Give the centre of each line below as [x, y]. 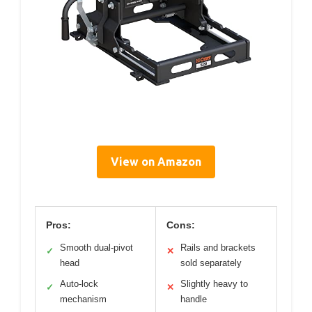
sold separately [211, 263]
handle [194, 299]
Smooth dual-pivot [96, 247]
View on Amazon [156, 161]
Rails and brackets [218, 247]
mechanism [83, 299]
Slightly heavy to [214, 283]
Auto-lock [79, 283]
